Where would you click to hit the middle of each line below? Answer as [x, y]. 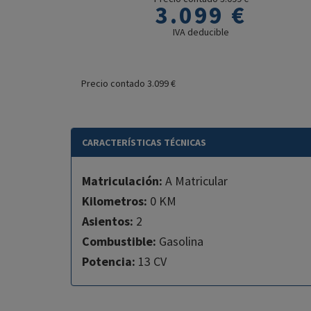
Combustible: [119, 242]
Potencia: [109, 262]
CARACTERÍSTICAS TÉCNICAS [144, 143]
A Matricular [195, 181]
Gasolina [180, 242]
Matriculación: [122, 181]
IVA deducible [201, 32]
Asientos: [108, 221]
